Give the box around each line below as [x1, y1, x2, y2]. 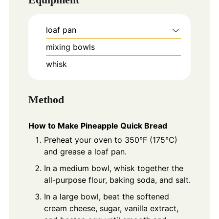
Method [28, 93, 64, 106]
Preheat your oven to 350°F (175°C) [44, 135, 177, 145]
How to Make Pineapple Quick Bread [28, 121, 167, 131]
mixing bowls [45, 42, 95, 52]
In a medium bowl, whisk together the [44, 163, 183, 174]
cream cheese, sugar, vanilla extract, [44, 203, 178, 214]
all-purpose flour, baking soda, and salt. [44, 175, 191, 185]
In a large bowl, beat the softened [44, 192, 169, 202]
